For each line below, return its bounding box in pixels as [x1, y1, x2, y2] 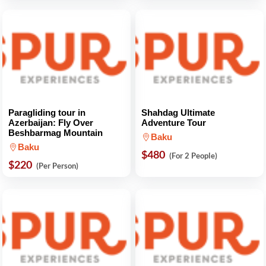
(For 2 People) [169, 151, 217, 160]
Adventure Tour [141, 118, 206, 128]
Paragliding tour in [8, 107, 85, 118]
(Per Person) [36, 161, 78, 170]
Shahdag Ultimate [141, 107, 215, 118]
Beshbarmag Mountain [8, 128, 103, 138]
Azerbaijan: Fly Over [8, 118, 93, 128]
